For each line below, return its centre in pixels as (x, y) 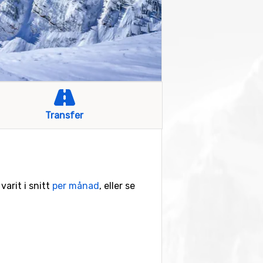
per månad (76, 186)
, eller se (117, 186)
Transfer (65, 115)
